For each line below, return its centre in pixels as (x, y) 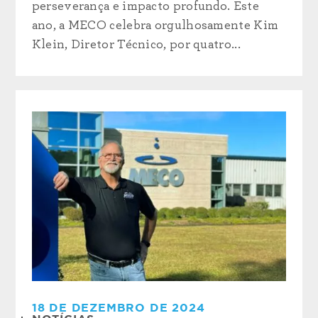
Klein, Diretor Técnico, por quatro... (136, 44)
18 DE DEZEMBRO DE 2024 (118, 308)
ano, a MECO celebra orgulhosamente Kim (155, 25)
